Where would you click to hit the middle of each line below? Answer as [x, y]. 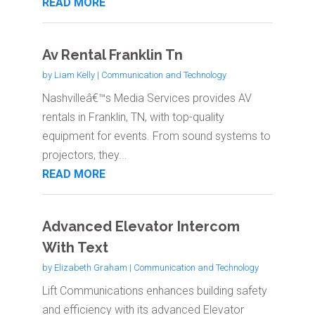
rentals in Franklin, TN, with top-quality [133, 117]
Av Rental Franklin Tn [112, 55]
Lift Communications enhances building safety [154, 291]
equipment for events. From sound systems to [156, 136]
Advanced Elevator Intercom [141, 227]
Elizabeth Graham [90, 268]
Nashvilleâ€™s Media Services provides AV [147, 98]
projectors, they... [84, 155]
